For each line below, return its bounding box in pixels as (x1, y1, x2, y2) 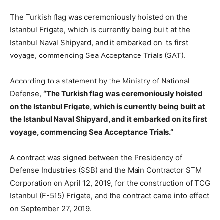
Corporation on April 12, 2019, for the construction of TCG (10, 178, 210, 188)
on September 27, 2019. (10, 203, 92, 213)
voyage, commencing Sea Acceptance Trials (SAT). (10, 50, 186, 60)
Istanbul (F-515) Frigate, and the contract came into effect (10, 191, 209, 200)
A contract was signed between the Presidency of (10, 152, 182, 162)
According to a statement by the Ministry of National (10, 76, 190, 85)
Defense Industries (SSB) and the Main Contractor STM (10, 165, 202, 175)
